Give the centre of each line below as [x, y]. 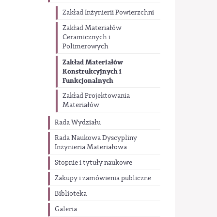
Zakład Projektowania [96, 96]
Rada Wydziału [77, 123]
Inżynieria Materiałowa [91, 147]
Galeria [66, 209]
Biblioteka [70, 194]
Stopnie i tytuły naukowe [93, 163]
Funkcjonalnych [88, 81]
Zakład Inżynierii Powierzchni [108, 13]
